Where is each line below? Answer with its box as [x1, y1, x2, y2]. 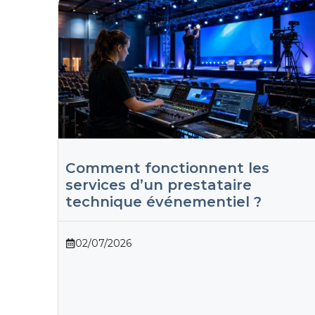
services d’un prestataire [65, 176, 252, 194]
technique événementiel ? [65, 193, 262, 211]
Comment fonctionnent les [65, 160, 269, 177]
